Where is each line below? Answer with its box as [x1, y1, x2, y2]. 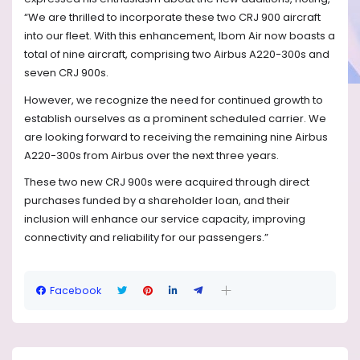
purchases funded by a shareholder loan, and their [24, 192, 290, 208]
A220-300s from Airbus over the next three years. [24, 147, 281, 163]
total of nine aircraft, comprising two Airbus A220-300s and [24, 47, 329, 63]
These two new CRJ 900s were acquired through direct [24, 174, 309, 190]
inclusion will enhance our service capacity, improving [24, 211, 305, 227]
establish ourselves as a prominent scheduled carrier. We [24, 110, 326, 126]
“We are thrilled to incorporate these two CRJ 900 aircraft [24, 10, 321, 26]
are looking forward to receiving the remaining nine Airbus [24, 129, 328, 145]
